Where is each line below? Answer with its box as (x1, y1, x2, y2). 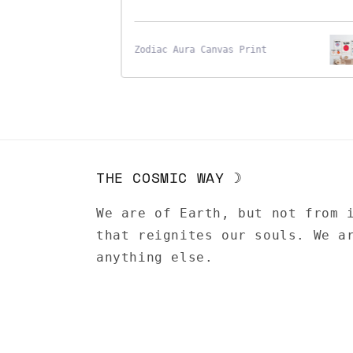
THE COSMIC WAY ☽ (96, 167, 243, 188)
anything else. (96, 250, 221, 265)
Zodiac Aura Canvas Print (125, 43, 258, 55)
